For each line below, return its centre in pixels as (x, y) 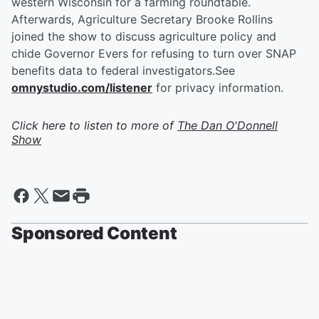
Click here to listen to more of (94, 125)
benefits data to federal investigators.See (123, 70)
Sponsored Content (94, 233)
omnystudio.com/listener (82, 88)
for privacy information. (218, 88)
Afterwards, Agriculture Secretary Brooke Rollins (142, 19)
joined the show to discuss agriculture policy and (144, 36)
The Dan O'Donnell (228, 125)
